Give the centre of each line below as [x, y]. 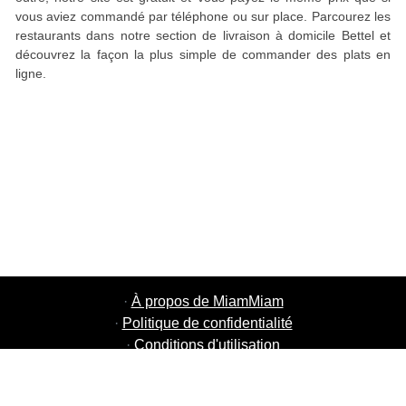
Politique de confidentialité [207, 323]
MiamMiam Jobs [207, 367]
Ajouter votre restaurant [207, 388]
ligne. [31, 73]
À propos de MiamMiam [207, 301]
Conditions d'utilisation [207, 345]
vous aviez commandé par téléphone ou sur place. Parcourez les [203, 16]
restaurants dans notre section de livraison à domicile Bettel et [203, 35]
